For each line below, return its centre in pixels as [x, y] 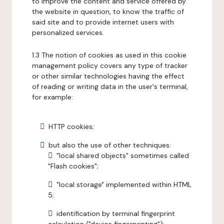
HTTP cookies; [71, 126]
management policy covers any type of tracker [110, 65]
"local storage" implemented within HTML [124, 184]
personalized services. [68, 32]
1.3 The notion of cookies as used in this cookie [109, 55]
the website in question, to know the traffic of [108, 11]
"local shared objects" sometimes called [123, 155]
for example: [52, 97]
